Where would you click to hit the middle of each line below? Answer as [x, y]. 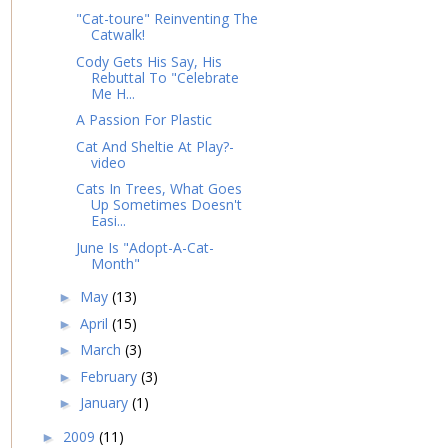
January [105, 403]
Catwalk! [117, 35]
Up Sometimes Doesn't [166, 205]
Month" [115, 263]
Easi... [108, 221]
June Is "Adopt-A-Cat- [144, 247]
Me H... [112, 93]
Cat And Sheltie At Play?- [154, 146]
